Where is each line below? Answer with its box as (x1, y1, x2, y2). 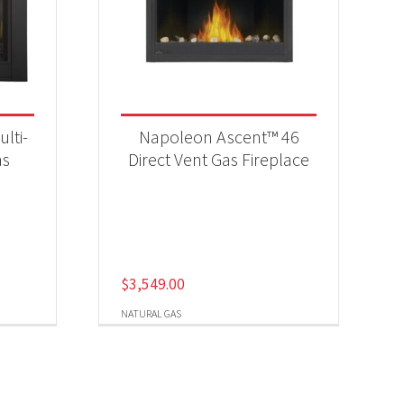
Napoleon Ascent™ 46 (138, 124, 299, 148)
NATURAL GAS (121, 306, 182, 320)
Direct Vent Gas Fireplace (128, 147, 310, 170)
